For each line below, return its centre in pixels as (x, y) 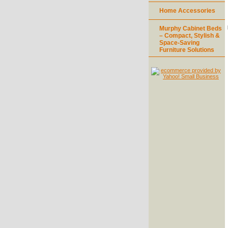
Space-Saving (179, 43)
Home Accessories (187, 11)
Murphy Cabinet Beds (191, 28)
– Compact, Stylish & (190, 36)
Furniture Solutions (187, 50)
